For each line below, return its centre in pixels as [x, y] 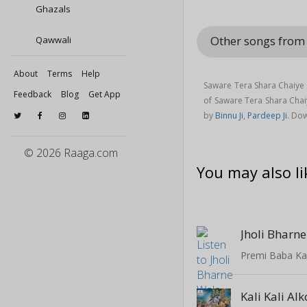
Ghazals [52, 9]
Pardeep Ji [268, 115]
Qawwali [52, 40]
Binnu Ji [230, 115]
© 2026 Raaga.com [71, 153]
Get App [105, 94]
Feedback [33, 94]
